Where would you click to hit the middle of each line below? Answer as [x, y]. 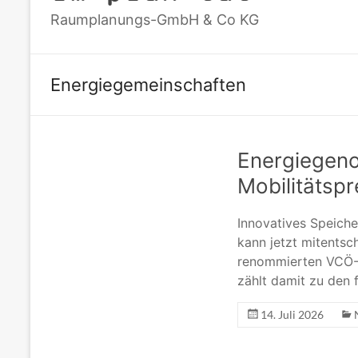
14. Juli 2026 [292, 315]
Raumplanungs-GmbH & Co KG [155, 20]
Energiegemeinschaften [148, 85]
